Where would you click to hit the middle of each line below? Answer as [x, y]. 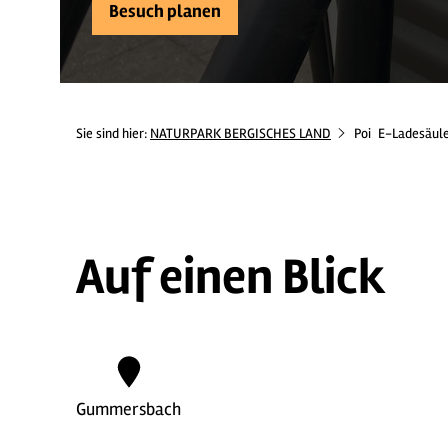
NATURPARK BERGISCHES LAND [240, 133]
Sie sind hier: [113, 133]
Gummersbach [128, 409]
